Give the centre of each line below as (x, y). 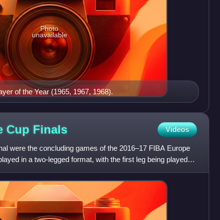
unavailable (49, 35)
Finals (50, 129)
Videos (177, 130)
